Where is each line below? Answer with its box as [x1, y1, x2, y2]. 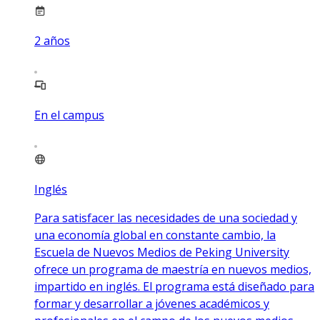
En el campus [34, 107, 104, 124]
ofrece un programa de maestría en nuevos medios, [34, 261, 311, 278]
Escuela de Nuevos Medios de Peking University [34, 244, 289, 261]
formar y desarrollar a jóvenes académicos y [34, 296, 269, 312]
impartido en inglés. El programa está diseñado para [34, 279, 314, 295]
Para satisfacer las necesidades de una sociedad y [34, 210, 297, 226]
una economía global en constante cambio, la [34, 227, 276, 244]
